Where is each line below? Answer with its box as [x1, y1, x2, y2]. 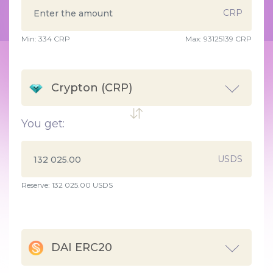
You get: [21, 117, 65, 130]
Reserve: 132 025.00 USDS [21, 180, 113, 190]
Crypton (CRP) [51, 80, 132, 94]
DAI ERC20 [51, 240, 112, 254]
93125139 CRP [204, 34, 252, 43]
